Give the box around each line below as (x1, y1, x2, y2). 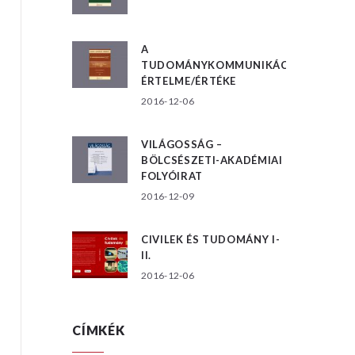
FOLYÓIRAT (141, 169, 203, 182)
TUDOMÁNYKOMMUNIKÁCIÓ (141, 58, 301, 71)
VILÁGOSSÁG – (141, 137, 223, 151)
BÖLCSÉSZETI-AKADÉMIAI (141, 153, 283, 166)
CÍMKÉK (72, 322, 125, 338)
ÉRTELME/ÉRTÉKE (141, 74, 237, 87)
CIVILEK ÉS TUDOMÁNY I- (141, 232, 281, 246)
